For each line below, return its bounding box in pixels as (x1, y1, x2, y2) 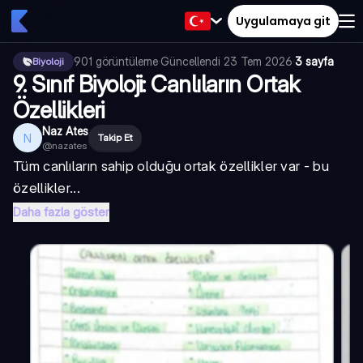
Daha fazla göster (13, 204, 109, 220)
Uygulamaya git (236, 12, 331, 29)
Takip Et (98, 131, 132, 143)
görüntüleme (96, 54, 158, 68)
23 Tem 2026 (224, 54, 293, 68)
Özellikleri (13, 96, 105, 124)
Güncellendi (160, 54, 224, 68)
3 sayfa (295, 54, 334, 68)
